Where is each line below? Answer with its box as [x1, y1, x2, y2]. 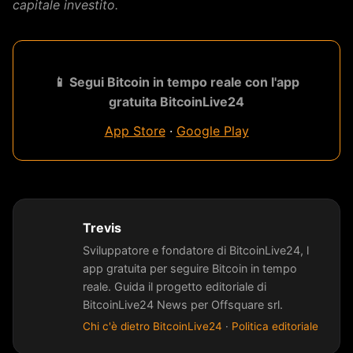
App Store [104, 122, 165, 139]
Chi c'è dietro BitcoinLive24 [83, 320, 222, 333]
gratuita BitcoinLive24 [109, 93, 244, 110]
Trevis [83, 219, 121, 236]
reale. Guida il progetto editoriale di [83, 279, 266, 293]
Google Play [176, 122, 249, 139]
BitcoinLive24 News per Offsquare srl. [83, 297, 283, 311]
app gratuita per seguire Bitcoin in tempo [83, 261, 297, 275]
